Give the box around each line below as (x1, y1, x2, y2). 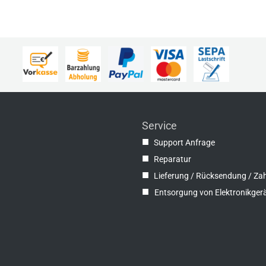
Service (142, 119, 179, 132)
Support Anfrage (154, 138, 215, 147)
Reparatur (154, 154, 191, 164)
